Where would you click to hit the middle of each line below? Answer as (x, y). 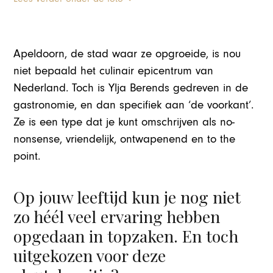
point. (27, 157)
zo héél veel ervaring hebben (117, 217)
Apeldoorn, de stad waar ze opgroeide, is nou (127, 54)
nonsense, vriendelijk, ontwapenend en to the (125, 140)
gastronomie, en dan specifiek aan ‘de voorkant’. (134, 105)
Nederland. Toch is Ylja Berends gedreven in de (131, 88)
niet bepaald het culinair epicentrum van (114, 71)
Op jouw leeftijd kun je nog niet (127, 197)
